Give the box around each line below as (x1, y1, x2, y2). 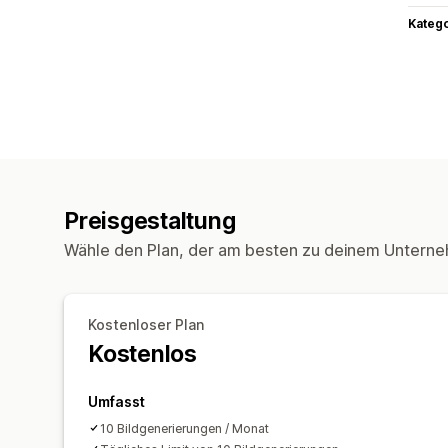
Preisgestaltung (64, 206, 236, 235)
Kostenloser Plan (88, 315, 204, 333)
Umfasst (88, 392, 145, 410)
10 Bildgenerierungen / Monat (100, 420, 269, 436)
